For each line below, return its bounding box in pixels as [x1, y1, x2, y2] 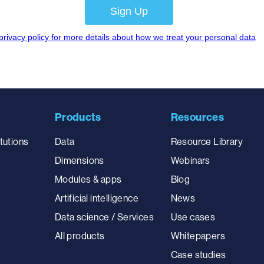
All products [54, 229, 105, 242]
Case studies [170, 248, 226, 260]
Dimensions [54, 154, 104, 166]
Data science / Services [54, 210, 154, 223]
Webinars [170, 154, 210, 166]
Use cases [170, 210, 216, 223]
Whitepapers [170, 229, 225, 242]
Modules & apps [54, 173, 122, 185]
